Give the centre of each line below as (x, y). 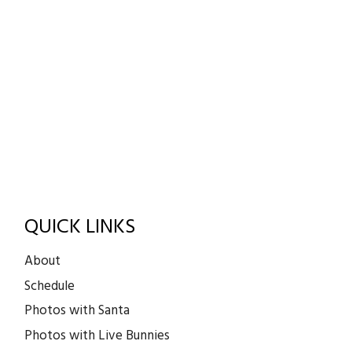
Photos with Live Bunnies (97, 335)
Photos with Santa (77, 310)
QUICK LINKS (81, 226)
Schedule (50, 286)
